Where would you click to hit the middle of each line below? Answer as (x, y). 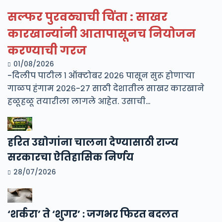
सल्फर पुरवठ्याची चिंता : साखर (87, 17)
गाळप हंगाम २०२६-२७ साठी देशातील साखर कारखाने (106, 89)
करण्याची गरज (47, 51)
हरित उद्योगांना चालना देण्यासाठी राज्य (93, 142)
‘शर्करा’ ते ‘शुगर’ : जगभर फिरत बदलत (93, 214)
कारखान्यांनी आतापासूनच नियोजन (102, 34)
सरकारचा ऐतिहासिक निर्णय (71, 157)
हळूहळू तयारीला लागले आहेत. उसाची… (79, 102)
